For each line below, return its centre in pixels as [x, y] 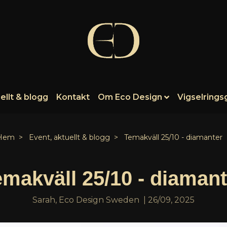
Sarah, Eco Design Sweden [86, 200]
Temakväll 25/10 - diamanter [172, 137]
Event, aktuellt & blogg [69, 137]
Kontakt [73, 97]
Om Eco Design [130, 97]
